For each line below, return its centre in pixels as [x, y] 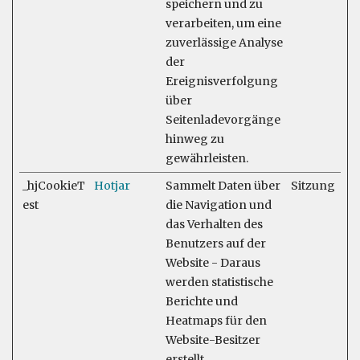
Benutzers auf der [216, 243]
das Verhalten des [214, 224]
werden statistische [219, 282]
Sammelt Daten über [223, 186]
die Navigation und [219, 205]
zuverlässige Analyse [224, 43]
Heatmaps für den [216, 321]
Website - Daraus [213, 263]
